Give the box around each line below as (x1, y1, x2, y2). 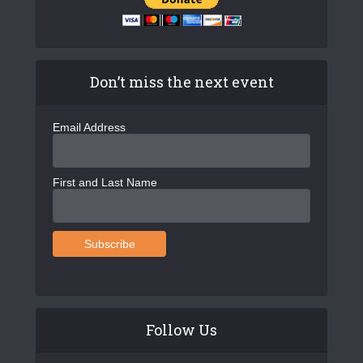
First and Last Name (53, 175, 157, 189)
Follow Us (146, 319, 217, 340)
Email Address (53, 120, 126, 134)
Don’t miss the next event (89, 71, 274, 92)
